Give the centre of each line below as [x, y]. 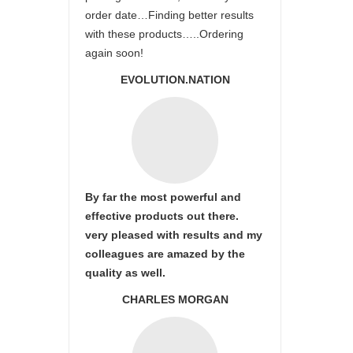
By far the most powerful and [163, 197]
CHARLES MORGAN [175, 299]
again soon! [114, 53]
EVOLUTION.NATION [175, 80]
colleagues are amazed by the [165, 254]
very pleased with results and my [174, 235]
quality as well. [125, 273]
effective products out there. [162, 216]
